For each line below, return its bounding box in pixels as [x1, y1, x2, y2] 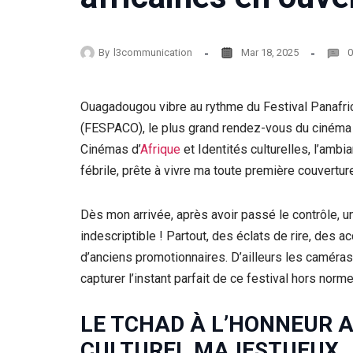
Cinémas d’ [80, 142, 140, 158]
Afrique [140, 142, 180, 158]
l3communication [113, 46, 192, 59]
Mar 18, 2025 [241, 46, 299, 59]
